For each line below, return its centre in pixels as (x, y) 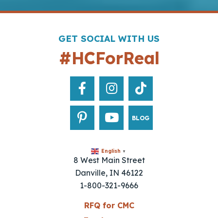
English (111, 151)
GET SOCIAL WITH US (109, 39)
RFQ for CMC (109, 206)
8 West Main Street (109, 160)
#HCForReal (109, 58)
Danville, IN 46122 (109, 173)
